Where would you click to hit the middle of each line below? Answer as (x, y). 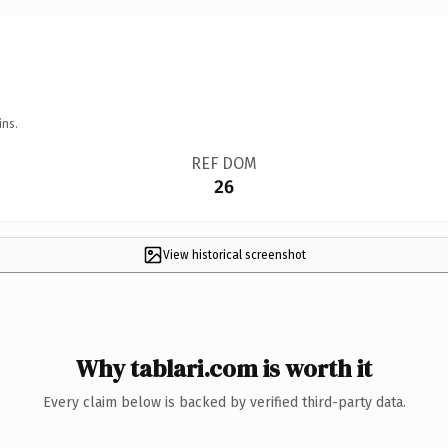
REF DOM (223, 163)
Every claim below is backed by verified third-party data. (224, 402)
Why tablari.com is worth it (224, 368)
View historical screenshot (234, 254)
